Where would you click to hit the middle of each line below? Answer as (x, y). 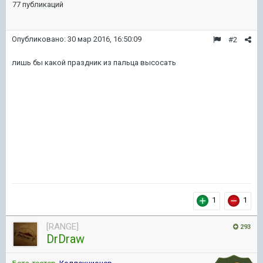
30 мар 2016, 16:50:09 (104, 39)
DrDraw (65, 239)
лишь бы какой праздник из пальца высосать (94, 63)
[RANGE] (63, 227)
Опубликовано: (40, 39)
